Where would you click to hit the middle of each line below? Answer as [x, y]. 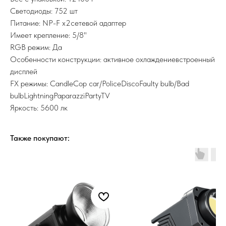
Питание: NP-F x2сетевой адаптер [68, 23]
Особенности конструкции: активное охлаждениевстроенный [112, 59]
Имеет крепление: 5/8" [48, 35]
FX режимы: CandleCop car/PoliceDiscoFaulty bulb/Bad [100, 83]
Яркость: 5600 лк [39, 107]
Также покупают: [40, 138]
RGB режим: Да [36, 47]
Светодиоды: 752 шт [44, 11]
